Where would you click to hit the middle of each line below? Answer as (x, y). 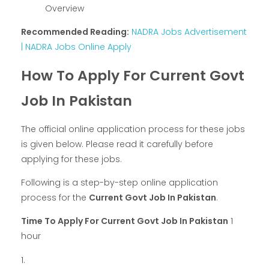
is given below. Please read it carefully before (117, 144)
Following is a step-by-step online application (119, 183)
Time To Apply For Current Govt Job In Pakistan (125, 221)
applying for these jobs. (71, 159)
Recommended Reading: (75, 32)
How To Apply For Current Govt (133, 75)
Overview (65, 8)
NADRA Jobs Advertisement (189, 32)
